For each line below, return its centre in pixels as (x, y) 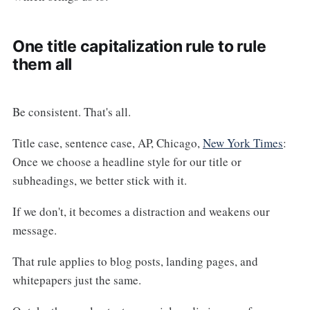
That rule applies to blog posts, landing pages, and (135, 261)
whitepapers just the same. (76, 280)
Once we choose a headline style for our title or (127, 162)
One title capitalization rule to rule (139, 47)
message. (34, 230)
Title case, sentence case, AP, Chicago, (107, 143)
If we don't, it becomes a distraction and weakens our (141, 211)
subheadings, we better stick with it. (99, 181)
